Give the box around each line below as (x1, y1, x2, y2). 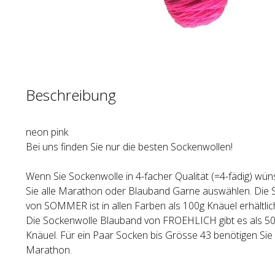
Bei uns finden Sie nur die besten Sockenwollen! (26, 140, 233, 153)
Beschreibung (26, 85, 116, 105)
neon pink (26, 125, 68, 139)
